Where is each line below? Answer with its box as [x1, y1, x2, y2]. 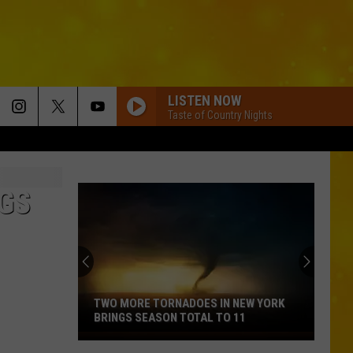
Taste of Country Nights [168, 108, 273, 121]
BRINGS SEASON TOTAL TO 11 [94, 310, 246, 325]
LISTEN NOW [168, 91, 241, 109]
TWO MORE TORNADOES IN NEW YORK [94, 296, 284, 310]
